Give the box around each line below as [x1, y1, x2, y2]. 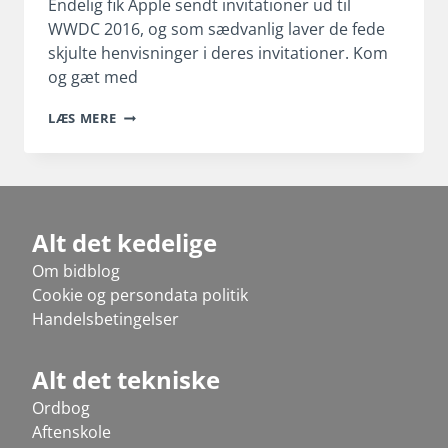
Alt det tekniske [32, 362, 220, 396]
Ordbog [32, 396, 90, 419]
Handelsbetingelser [32, 307, 179, 330]
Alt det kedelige [32, 225, 217, 259]
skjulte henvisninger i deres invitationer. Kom [48, 42, 388, 65]
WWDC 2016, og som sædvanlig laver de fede [48, 18, 385, 41]
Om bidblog [32, 259, 120, 282]
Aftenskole [32, 420, 111, 443]
